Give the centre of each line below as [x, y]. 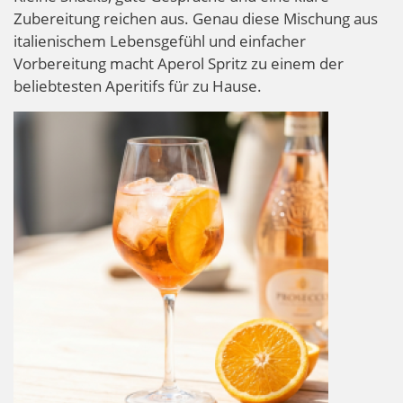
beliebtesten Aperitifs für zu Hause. [138, 85]
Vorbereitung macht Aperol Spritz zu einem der [179, 63]
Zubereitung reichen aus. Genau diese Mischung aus [196, 18]
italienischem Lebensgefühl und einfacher [160, 40]
